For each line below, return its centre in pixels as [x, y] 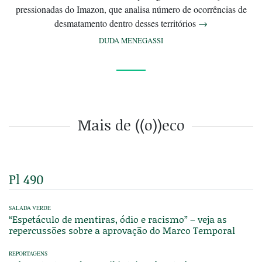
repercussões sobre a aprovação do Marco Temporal [122, 230]
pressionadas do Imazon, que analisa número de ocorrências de [131, 9]
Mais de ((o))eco [131, 125]
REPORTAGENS [28, 253]
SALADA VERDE [30, 208]
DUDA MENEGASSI [131, 40]
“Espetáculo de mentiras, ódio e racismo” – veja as [118, 219]
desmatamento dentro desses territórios [126, 23]
